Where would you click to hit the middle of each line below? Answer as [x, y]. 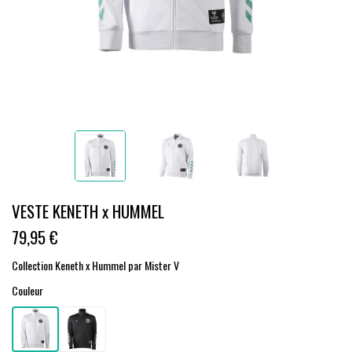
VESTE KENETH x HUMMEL [88, 211]
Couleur [27, 290]
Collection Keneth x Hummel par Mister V [95, 265]
